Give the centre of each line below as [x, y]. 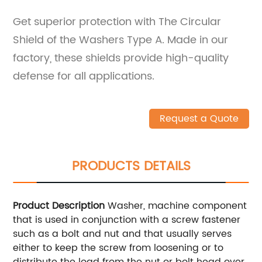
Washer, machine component [176, 206]
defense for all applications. [84, 76]
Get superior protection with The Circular [117, 22]
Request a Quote [199, 118]
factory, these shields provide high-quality [121, 58]
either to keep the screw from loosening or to [118, 248]
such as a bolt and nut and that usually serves [123, 234]
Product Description [59, 206]
